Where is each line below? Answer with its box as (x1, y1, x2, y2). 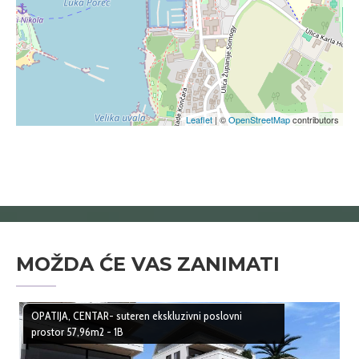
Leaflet (186, 113, 212, 127)
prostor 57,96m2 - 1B (31, 324, 124, 339)
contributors (290, 113, 339, 127)
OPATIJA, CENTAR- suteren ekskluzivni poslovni (31, 308, 243, 323)
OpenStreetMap (228, 113, 290, 127)
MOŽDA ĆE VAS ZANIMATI (16, 252, 280, 276)
